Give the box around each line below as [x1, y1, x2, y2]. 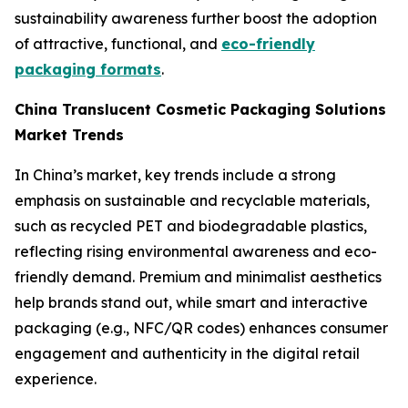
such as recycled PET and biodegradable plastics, [15, 217, 367, 236]
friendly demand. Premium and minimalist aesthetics [15, 268, 382, 287]
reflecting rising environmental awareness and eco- [15, 242, 377, 261]
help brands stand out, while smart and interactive [15, 293, 368, 312]
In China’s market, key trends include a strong [15, 166, 336, 185]
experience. [15, 370, 97, 389]
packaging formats [15, 60, 161, 79]
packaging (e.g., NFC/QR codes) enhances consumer [15, 319, 388, 338]
